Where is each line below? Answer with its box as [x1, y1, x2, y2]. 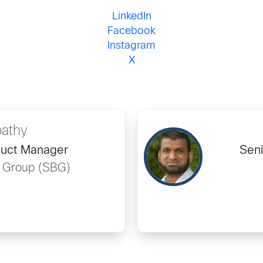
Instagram [107, 41, 156, 51]
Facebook [107, 26, 156, 36]
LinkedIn [112, 11, 151, 22]
